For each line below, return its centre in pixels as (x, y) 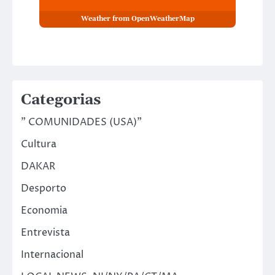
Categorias (61, 100)
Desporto (44, 188)
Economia (44, 210)
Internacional (52, 254)
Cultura (39, 144)
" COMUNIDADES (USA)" (81, 122)
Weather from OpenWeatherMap (137, 19)
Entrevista (45, 232)
